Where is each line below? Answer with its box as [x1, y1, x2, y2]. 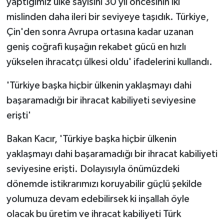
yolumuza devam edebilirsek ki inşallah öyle [6, 193, 189, 204]
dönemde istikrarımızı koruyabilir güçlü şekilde [6, 178, 202, 189]
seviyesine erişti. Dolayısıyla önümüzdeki [6, 163, 179, 174]
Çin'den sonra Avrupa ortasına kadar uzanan [6, 26, 193, 37]
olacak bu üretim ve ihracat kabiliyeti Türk [6, 208, 181, 219]
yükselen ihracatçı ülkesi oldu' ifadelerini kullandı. [6, 56, 212, 67]
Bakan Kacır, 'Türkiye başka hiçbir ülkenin [6, 133, 176, 144]
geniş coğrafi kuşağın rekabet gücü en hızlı [6, 41, 186, 52]
